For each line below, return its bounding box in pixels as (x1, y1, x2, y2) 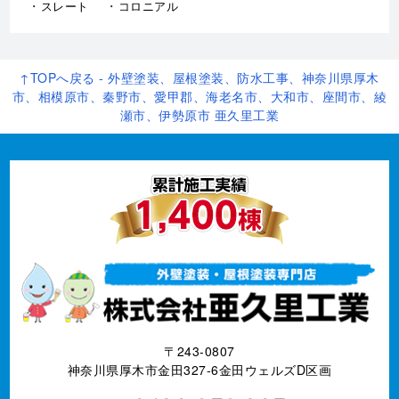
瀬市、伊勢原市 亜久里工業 (119, 106, 280, 125)
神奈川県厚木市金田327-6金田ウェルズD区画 (67, 361, 332, 379)
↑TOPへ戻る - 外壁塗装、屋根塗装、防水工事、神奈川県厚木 (20, 69, 379, 87)
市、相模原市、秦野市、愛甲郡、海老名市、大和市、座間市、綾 (12, 87, 387, 106)
